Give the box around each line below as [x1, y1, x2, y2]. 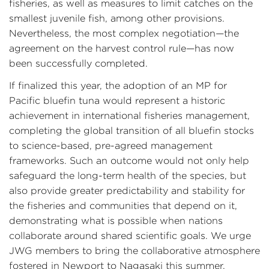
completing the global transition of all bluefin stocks [9, 125, 254, 136]
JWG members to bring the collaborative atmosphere [9, 246, 260, 256]
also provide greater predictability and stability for [9, 186, 245, 196]
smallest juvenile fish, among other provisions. [9, 13, 225, 23]
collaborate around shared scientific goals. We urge [9, 231, 251, 241]
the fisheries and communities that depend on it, [9, 201, 237, 211]
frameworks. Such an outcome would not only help [9, 156, 249, 166]
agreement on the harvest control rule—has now [9, 43, 234, 53]
